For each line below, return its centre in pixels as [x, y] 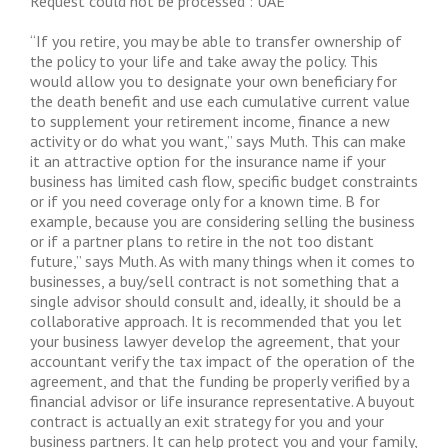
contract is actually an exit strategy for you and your [207, 421]
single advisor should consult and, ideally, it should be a [215, 301]
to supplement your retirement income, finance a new [210, 121]
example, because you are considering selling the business [222, 221]
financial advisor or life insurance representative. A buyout [222, 401]
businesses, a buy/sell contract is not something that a [214, 281]
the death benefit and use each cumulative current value [220, 101]
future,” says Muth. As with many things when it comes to [222, 261]
